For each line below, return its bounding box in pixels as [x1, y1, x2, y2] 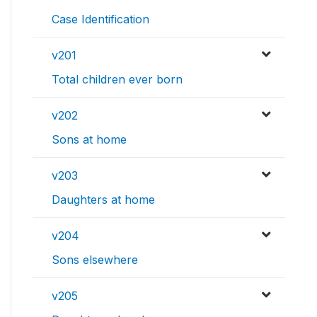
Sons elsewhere [52, 253, 138, 267]
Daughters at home [52, 192, 155, 207]
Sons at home [52, 132, 127, 147]
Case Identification [52, 12, 149, 27]
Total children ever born [52, 72, 183, 87]
